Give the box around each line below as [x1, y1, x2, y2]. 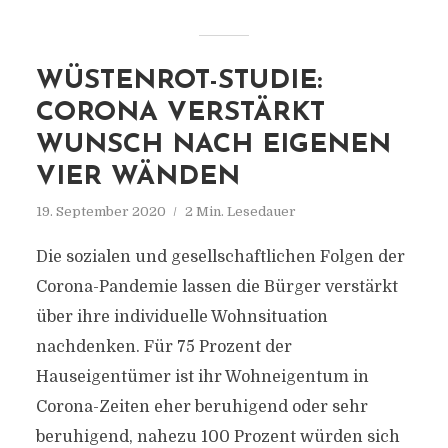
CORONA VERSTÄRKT [35, 100, 325, 127]
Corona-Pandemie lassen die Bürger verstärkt [35, 278, 398, 296]
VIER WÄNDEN [35, 164, 240, 191]
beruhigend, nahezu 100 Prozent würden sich [35, 428, 400, 446]
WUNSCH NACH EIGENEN [35, 132, 391, 159]
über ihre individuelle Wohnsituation [35, 308, 328, 326]
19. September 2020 [35, 204, 166, 219]
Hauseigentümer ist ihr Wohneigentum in [35, 368, 369, 386]
